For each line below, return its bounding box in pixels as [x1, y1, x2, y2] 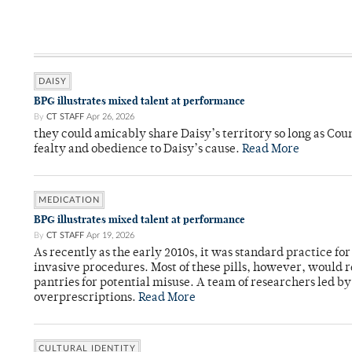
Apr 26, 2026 [86, 112, 134, 122]
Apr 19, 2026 [86, 231, 134, 240]
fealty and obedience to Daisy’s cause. [34, 144, 242, 156]
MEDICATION [38, 196, 100, 205]
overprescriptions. [34, 292, 138, 305]
